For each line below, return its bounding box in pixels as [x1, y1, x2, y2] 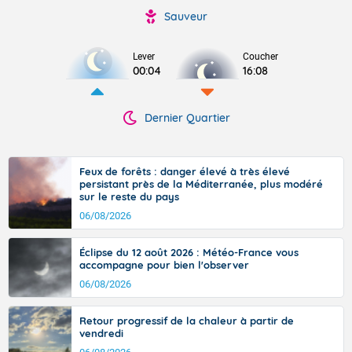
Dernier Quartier [144, 111, 230, 125]
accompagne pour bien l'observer [79, 258, 249, 271]
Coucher [243, 51, 278, 62]
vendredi [79, 327, 123, 339]
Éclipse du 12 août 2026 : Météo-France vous [79, 246, 299, 258]
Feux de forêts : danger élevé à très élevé [79, 165, 290, 178]
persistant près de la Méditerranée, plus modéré [79, 178, 323, 190]
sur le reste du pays [79, 190, 179, 203]
